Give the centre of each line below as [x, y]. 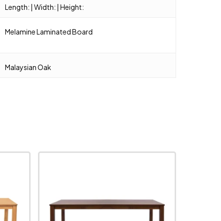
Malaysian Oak [28, 67]
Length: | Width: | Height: [45, 7]
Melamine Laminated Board [49, 31]
